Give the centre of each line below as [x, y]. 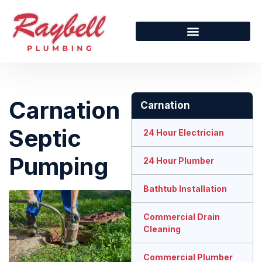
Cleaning [162, 229]
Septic [45, 139]
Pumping [59, 167]
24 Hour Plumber [179, 161]
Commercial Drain [182, 217]
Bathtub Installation [185, 189]
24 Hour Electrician [184, 133]
